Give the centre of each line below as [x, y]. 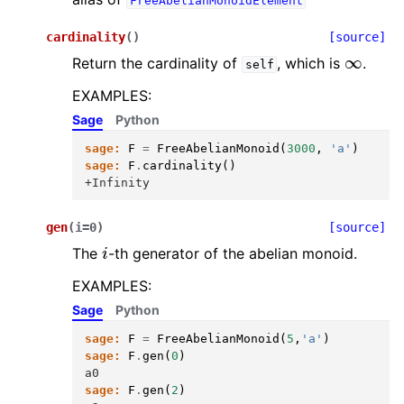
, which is [311, 63]
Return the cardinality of [157, 63]
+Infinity [117, 183]
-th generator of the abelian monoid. [232, 253]
